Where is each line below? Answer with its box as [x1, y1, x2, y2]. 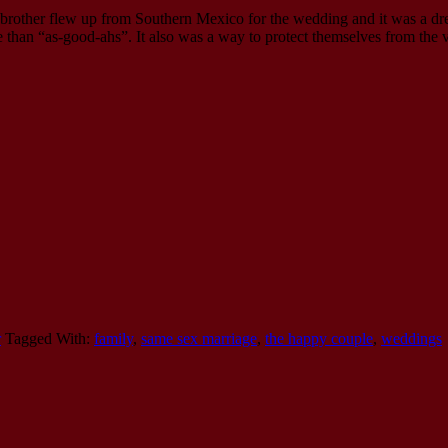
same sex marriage [141, 330, 257, 348]
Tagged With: [5, 330, 94, 348]
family [94, 330, 133, 348]
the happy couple [265, 330, 373, 348]
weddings [381, 330, 442, 348]
